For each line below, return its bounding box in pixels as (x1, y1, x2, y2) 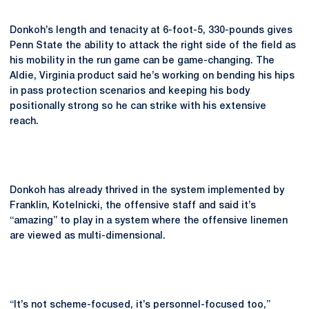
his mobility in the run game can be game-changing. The (10, 57, 275, 66)
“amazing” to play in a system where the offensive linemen (10, 217, 288, 226)
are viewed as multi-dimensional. (10, 232, 168, 241)
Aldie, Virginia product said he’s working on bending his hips (10, 72, 295, 81)
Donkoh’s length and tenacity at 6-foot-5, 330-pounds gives (10, 26, 292, 35)
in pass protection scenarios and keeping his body (10, 87, 250, 96)
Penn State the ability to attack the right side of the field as (10, 41, 296, 50)
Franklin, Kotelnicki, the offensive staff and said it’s (10, 201, 256, 210)
